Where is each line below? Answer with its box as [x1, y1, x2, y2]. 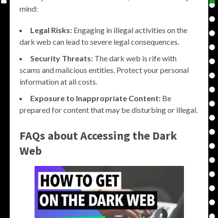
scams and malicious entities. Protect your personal [19, 65, 189, 74]
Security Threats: [30, 53, 93, 63]
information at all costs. [19, 76, 97, 86]
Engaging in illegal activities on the [72, 25, 187, 35]
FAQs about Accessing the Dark [19, 127, 177, 143]
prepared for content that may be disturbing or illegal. [19, 105, 198, 114]
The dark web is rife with [93, 53, 177, 63]
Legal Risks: [30, 25, 72, 35]
